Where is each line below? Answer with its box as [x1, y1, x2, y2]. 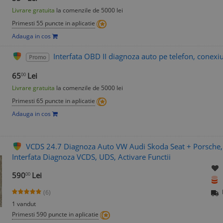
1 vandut [12, 200, 36, 209]
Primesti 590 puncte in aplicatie [12, 210, 99, 219]
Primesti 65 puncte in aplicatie [12, 97, 95, 106]
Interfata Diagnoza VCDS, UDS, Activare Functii [12, 152, 171, 162]
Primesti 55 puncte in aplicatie [12, 19, 95, 28]
